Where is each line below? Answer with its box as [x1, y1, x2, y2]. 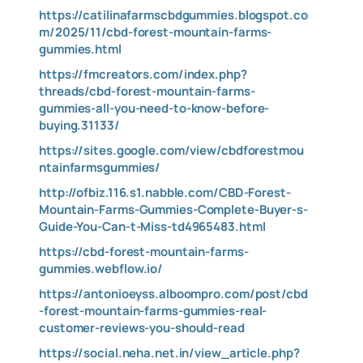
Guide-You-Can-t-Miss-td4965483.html [39, 218, 266, 235]
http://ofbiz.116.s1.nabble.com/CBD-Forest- [39, 184, 291, 201]
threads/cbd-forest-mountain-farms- [39, 83, 255, 100]
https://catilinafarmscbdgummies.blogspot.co [39, 6, 308, 23]
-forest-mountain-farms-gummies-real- [39, 302, 267, 319]
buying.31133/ [39, 117, 120, 134]
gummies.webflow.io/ [39, 260, 164, 277]
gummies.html [39, 41, 122, 58]
